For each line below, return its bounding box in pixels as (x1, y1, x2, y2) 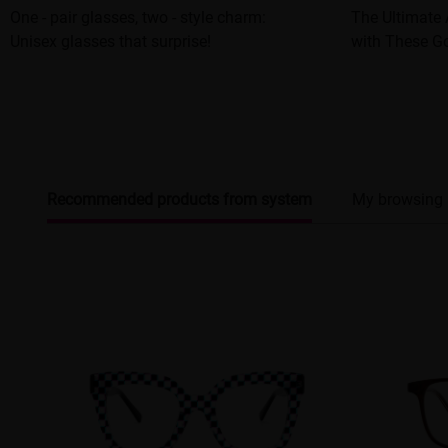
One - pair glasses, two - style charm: (10, 6, 266, 28)
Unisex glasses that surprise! (10, 30, 211, 52)
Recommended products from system (47, 188, 313, 210)
